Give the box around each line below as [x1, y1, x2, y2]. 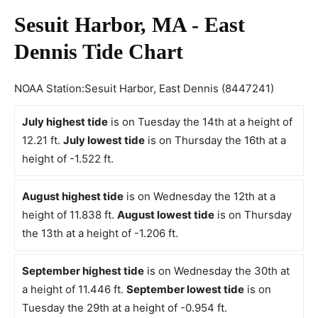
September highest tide [22, 264, 144, 278]
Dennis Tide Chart [14, 40, 183, 63]
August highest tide [22, 190, 124, 203]
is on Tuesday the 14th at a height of [108, 115, 292, 128]
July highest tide [22, 115, 108, 128]
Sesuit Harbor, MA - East [14, 13, 245, 36]
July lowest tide [63, 133, 145, 147]
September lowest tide [126, 283, 244, 296]
